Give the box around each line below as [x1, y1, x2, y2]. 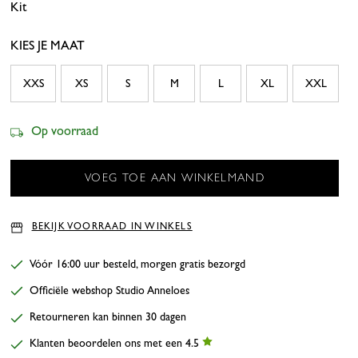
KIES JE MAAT [10, 38, 86, 54]
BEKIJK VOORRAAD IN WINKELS [31, 221, 193, 233]
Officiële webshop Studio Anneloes [30, 284, 190, 298]
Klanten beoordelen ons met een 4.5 [30, 336, 203, 351]
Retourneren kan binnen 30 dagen [30, 310, 187, 324]
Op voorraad [31, 123, 99, 140]
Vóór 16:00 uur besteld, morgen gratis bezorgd [30, 257, 246, 272]
